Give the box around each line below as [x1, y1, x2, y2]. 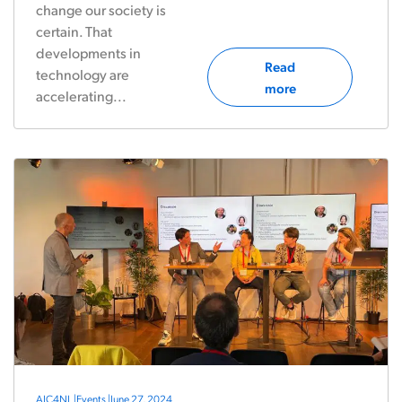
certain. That [36, 22, 112, 40]
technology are [36, 65, 129, 83]
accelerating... [36, 86, 127, 105]
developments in [36, 43, 141, 62]
